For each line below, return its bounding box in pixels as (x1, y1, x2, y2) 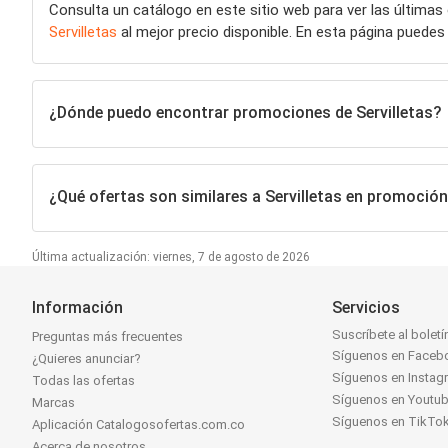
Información (32, 298, 123, 318)
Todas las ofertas (32, 373, 135, 389)
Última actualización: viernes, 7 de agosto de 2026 (32, 250, 310, 265)
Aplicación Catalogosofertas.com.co (32, 417, 245, 433)
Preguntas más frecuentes (32, 329, 183, 345)
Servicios (332, 298, 401, 318)
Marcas (32, 395, 75, 411)
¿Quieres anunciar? (32, 351, 141, 367)
